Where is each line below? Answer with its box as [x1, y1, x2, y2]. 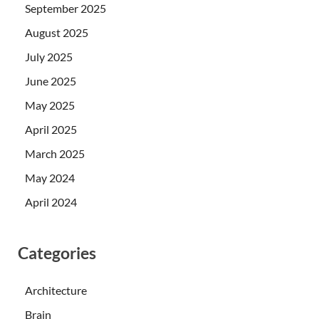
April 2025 [25, 122, 77, 137]
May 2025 [25, 98, 75, 113]
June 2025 [25, 74, 76, 88]
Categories [18, 243, 96, 263]
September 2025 [25, 1, 106, 16]
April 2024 [25, 195, 77, 209]
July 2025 [25, 50, 73, 64]
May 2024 [25, 171, 75, 185]
